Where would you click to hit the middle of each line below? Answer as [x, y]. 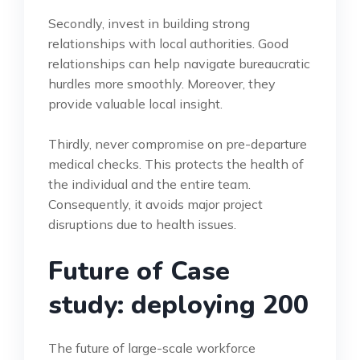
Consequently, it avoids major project [155, 204]
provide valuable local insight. [135, 103]
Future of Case [139, 271]
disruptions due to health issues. [142, 224]
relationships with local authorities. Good [168, 43]
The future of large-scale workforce [152, 348]
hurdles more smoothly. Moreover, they [162, 83]
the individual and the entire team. [149, 184]
